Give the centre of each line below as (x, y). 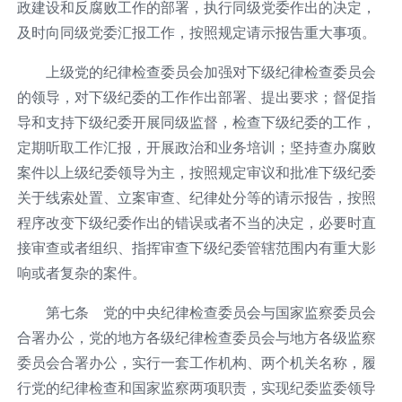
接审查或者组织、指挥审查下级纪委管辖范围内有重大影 (196, 247)
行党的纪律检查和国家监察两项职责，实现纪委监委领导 (196, 387)
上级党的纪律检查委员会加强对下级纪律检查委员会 (210, 71)
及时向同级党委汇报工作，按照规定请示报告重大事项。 (196, 32)
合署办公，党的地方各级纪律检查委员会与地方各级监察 (196, 337)
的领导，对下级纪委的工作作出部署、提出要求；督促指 (196, 96)
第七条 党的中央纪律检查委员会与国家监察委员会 (210, 312)
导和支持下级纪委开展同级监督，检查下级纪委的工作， (196, 122)
